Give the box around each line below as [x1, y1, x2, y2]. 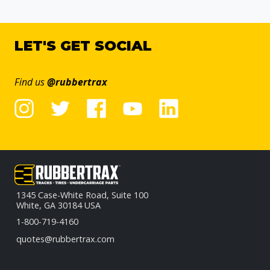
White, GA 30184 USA [16, 199, 101, 211]
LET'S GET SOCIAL [14, 37, 152, 54]
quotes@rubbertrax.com [16, 233, 115, 245]
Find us [14, 75, 47, 89]
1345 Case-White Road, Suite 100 [16, 189, 148, 201]
